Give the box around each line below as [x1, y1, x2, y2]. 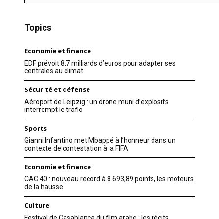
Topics [24, 22, 51, 33]
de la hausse [24, 183, 63, 191]
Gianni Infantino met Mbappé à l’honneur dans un [24, 136, 175, 145]
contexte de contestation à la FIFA [24, 144, 128, 153]
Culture [24, 201, 49, 210]
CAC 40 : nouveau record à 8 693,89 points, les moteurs [24, 175, 194, 183]
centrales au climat [24, 67, 83, 75]
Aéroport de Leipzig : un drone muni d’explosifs [24, 98, 169, 106]
